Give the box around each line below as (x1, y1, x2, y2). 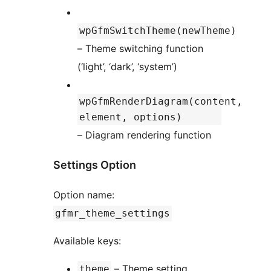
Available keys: (53, 234, 121, 247)
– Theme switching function (77, 42, 203, 54)
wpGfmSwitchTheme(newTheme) (79, 24, 237, 36)
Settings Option (53, 158, 136, 171)
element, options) (79, 111, 182, 123)
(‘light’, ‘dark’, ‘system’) (77, 60, 177, 73)
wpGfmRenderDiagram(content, (79, 95, 243, 107)
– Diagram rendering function (77, 128, 211, 141)
